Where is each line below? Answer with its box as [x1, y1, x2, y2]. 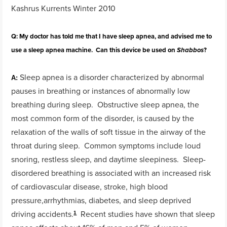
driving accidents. [11, 208, 74, 219]
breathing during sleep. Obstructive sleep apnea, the [11, 98, 200, 110]
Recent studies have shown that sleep [77, 208, 215, 219]
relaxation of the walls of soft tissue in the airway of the [11, 126, 206, 137]
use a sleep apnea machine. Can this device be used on [11, 45, 177, 55]
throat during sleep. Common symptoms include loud [11, 139, 201, 151]
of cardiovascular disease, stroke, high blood [11, 180, 168, 192]
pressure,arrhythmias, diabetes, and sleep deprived [11, 194, 192, 206]
